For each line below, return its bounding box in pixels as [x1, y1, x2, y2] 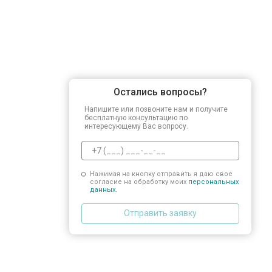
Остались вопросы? [114, 86, 207, 98]
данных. [89, 185, 117, 194]
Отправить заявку [124, 208, 197, 218]
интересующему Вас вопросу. [84, 121, 188, 131]
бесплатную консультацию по [84, 113, 188, 122]
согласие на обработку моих [89, 177, 188, 186]
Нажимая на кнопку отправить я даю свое [89, 169, 233, 178]
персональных [188, 177, 239, 186]
